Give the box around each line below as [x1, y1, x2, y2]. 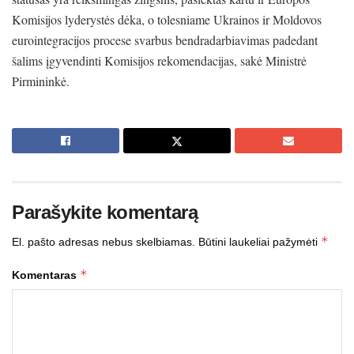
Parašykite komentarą [12, 201, 198, 223]
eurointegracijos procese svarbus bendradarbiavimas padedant [12, 31, 318, 48]
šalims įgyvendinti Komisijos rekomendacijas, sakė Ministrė [12, 51, 307, 69]
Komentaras [12, 268, 80, 281]
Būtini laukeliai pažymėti [198, 235, 321, 248]
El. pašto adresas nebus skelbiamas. [12, 235, 195, 248]
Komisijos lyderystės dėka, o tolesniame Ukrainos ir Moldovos [12, 10, 322, 28]
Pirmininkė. [12, 72, 70, 89]
